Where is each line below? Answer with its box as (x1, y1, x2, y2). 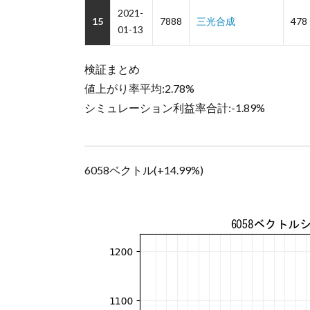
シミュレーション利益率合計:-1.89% (84, 101, 265, 114)
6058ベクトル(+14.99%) (84, 163, 203, 176)
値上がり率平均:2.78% (84, 82, 194, 95)
